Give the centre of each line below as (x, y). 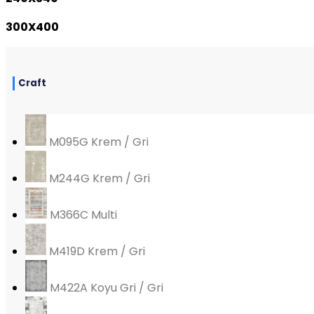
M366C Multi (82, 215)
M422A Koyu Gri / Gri (105, 288)
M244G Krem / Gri (98, 179)
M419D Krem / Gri (96, 252)
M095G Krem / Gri (98, 142)
